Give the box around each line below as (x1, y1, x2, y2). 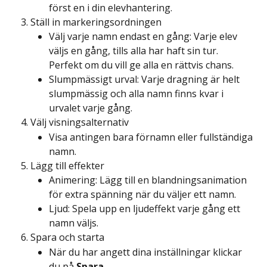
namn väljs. (49, 216, 98, 230)
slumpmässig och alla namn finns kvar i (49, 87, 226, 101)
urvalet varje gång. (49, 101, 132, 115)
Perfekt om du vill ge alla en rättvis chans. (49, 58, 234, 72)
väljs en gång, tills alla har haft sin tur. (49, 44, 221, 58)
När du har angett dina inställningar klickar (49, 245, 244, 259)
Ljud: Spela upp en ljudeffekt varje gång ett (49, 202, 243, 216)
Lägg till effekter (30, 159, 104, 172)
